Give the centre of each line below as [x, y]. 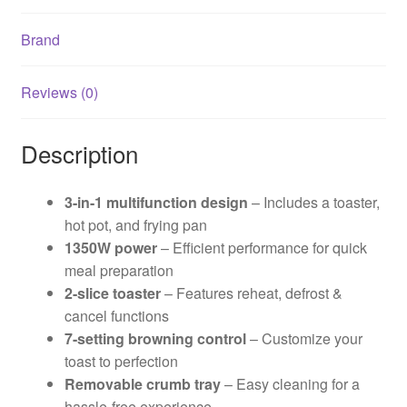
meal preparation [119, 271]
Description [79, 154]
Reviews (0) [59, 92]
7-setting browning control [155, 339]
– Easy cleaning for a [290, 384]
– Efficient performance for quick [262, 248]
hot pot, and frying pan [135, 225]
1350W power [110, 248]
